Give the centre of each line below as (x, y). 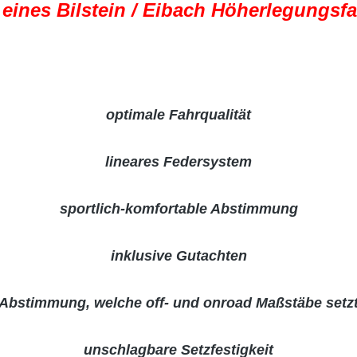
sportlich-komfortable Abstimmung (178, 209)
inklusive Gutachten (178, 256)
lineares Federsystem (178, 162)
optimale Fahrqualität (178, 115)
